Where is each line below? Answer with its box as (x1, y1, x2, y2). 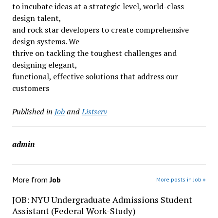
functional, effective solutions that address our (12, 71, 178, 82)
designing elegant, (12, 59, 77, 70)
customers (12, 83, 49, 93)
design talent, (12, 13, 61, 23)
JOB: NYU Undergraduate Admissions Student (12, 194, 192, 205)
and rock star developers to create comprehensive (12, 24, 189, 35)
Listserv (81, 106, 107, 117)
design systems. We (12, 36, 79, 47)
